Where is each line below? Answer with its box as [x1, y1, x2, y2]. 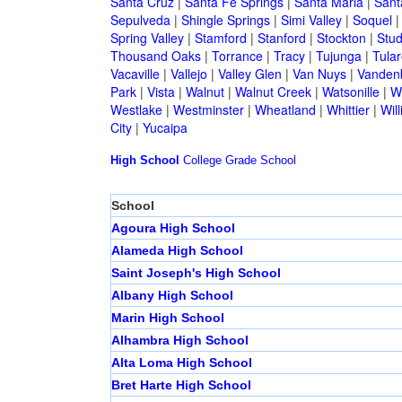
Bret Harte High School [110, 378, 251, 393]
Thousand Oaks [109, 47, 201, 66]
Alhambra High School [110, 333, 249, 348]
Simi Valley [280, 11, 342, 30]
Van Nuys [292, 65, 346, 83]
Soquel [352, 11, 392, 30]
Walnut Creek [234, 83, 311, 101]
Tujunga [315, 47, 362, 66]
